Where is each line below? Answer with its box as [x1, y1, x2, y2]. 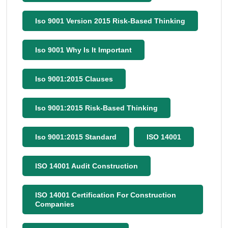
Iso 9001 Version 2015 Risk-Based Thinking [35, 17, 185, 25]
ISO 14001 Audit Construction [35, 162, 138, 170]
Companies [35, 200, 74, 208]
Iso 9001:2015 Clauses [35, 75, 113, 83]
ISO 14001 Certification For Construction [35, 191, 176, 199]
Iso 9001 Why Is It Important [35, 46, 132, 54]
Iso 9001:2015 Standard [35, 133, 117, 141]
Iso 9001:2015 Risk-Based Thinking [35, 104, 158, 112]
